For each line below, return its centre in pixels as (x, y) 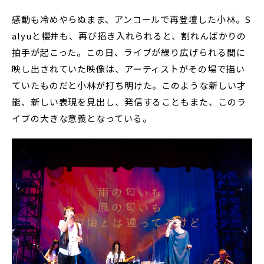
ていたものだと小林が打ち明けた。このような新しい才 (129, 85)
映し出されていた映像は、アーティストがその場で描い (128, 69)
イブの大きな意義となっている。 (82, 118)
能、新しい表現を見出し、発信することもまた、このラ (129, 102)
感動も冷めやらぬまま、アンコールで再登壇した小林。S (132, 19)
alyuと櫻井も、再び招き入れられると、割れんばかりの (129, 36)
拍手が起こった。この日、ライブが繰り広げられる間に (129, 52)
